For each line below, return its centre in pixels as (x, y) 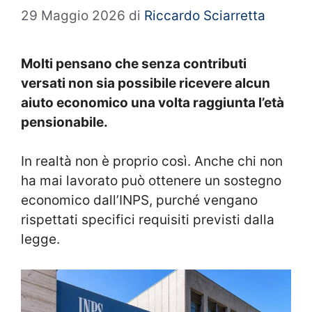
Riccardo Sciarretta (205, 15)
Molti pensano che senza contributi (134, 63)
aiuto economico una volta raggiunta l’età (153, 102)
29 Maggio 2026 (73, 15)
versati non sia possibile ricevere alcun (146, 83)
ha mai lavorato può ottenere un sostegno (151, 181)
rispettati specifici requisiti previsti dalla (148, 220)
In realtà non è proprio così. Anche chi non (152, 162)
